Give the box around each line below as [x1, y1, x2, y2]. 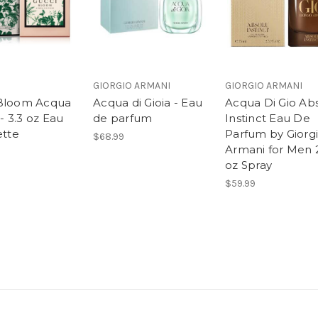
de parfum [93, 111, 153, 126]
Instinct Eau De [225, 111, 310, 126]
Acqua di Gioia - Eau [93, 96, 202, 110]
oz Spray [225, 158, 272, 172]
